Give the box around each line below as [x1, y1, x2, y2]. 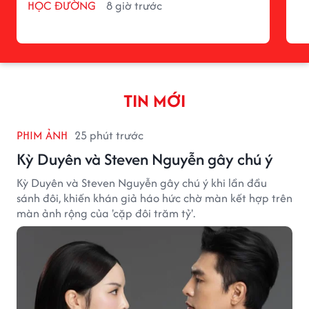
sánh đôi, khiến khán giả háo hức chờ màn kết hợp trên [17, 189, 292, 206]
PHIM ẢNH [17, 126, 68, 143]
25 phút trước [74, 126, 143, 143]
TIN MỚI [123, 88, 186, 113]
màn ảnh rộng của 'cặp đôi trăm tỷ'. [17, 204, 195, 221]
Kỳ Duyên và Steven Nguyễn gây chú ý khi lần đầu [17, 174, 267, 191]
